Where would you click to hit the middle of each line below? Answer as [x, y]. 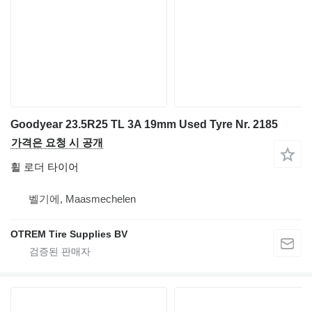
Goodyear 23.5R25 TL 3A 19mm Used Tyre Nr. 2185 [144, 124]
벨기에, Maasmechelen [82, 198]
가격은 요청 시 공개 [57, 142]
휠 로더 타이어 [45, 166]
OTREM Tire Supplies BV [69, 234]
